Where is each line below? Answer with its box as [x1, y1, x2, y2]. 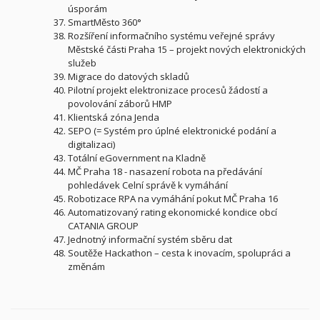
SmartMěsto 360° [68, 15, 141, 29]
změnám [68, 259, 105, 273]
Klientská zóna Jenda [68, 110, 159, 124]
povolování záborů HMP [68, 96, 172, 110]
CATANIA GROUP [68, 219, 139, 232]
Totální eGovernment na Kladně [68, 151, 206, 164]
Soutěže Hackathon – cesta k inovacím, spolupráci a [68, 246, 291, 259]
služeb [68, 56, 96, 69]
